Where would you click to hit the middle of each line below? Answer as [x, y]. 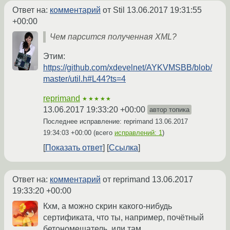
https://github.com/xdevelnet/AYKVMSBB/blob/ [128, 68]
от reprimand [126, 180]
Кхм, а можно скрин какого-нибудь [108, 206]
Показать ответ [74, 148]
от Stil [114, 10]
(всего [103, 133]
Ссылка [123, 148]
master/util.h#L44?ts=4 [84, 79]
